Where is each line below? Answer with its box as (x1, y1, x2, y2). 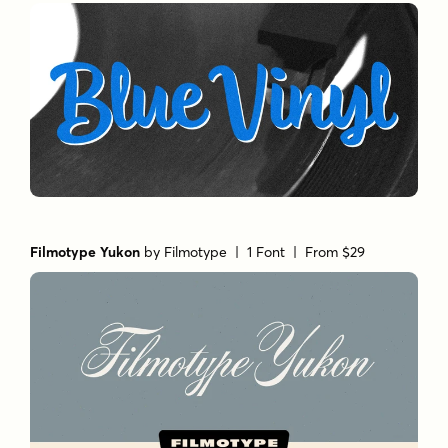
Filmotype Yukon (30, 242, 141, 261)
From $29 (305, 242, 366, 261)
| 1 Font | (227, 242, 306, 261)
